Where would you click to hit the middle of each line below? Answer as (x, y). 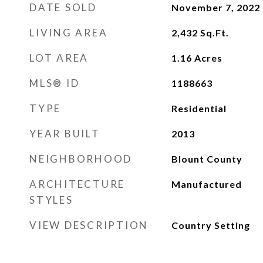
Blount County (207, 159)
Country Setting (210, 225)
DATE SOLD (63, 7)
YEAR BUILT (65, 134)
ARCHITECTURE (77, 184)
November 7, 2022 (215, 7)
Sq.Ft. (214, 33)
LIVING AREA (69, 33)
